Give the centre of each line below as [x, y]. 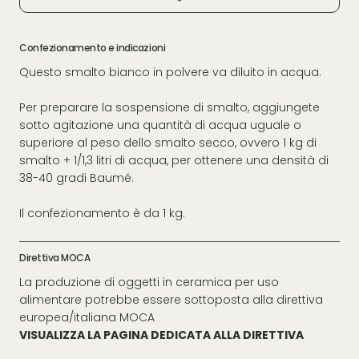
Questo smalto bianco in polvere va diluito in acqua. [170, 72]
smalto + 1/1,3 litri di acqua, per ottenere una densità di [174, 160]
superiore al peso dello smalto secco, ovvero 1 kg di [168, 142]
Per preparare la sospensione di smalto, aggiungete [169, 107]
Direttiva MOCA [55, 257]
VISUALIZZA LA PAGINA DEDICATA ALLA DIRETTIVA [161, 335]
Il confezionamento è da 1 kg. [102, 213]
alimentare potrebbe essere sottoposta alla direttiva [171, 299]
